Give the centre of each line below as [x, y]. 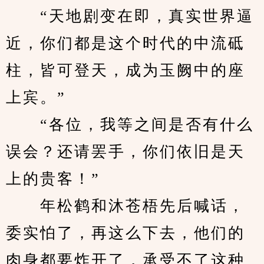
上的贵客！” [53, 179]
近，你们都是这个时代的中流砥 [126, 43]
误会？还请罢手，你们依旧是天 [126, 152]
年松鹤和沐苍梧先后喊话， [126, 206]
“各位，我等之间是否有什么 [130, 125]
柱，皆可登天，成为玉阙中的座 [126, 70]
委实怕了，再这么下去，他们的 [126, 233]
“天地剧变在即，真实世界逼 [130, 16]
